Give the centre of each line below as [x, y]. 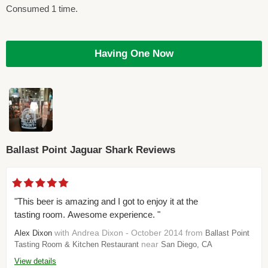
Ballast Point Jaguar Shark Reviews [91, 150]
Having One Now [134, 54]
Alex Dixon [33, 233]
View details [35, 261]
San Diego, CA [187, 245]
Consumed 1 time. [42, 9]
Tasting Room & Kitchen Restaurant [77, 245]
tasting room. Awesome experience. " [87, 215]
